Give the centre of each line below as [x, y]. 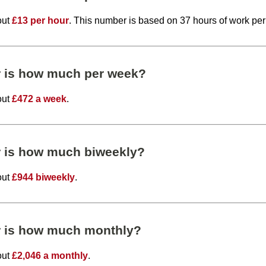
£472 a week [39, 99]
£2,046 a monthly [50, 255]
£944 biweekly [44, 177]
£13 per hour [41, 20]
